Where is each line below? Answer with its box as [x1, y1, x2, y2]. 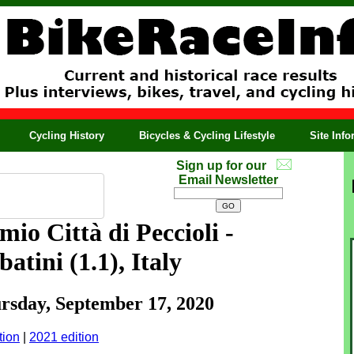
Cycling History [29, 130, 104, 141]
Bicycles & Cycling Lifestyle [139, 130, 275, 141]
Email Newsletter [179, 173, 278, 186]
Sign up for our [175, 159, 266, 172]
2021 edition [29, 330, 99, 345]
